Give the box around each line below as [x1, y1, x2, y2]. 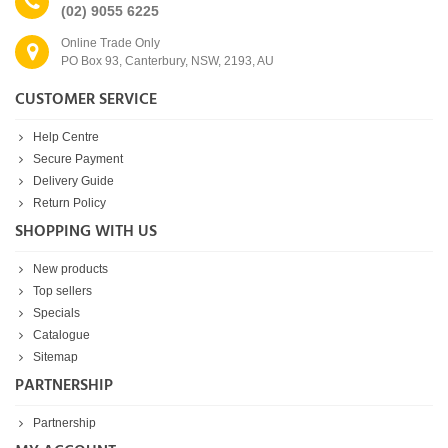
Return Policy [33, 195, 106, 210]
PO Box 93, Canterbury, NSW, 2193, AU [61, 53, 274, 68]
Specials [33, 305, 80, 320]
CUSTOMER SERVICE [15, 86, 157, 113]
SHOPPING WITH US [15, 218, 157, 245]
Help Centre [33, 129, 99, 144]
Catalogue [33, 327, 90, 342]
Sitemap [33, 349, 78, 364]
